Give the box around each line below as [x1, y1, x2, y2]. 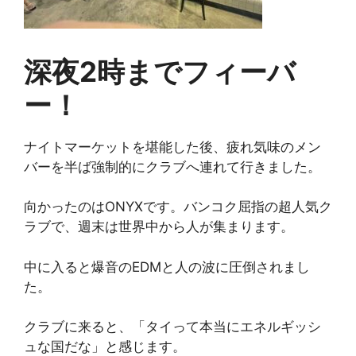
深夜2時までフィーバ [24, 54, 296, 88]
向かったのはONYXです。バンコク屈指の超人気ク [24, 199, 332, 215]
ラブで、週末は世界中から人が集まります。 [24, 219, 294, 234]
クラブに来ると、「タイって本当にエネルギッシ [24, 319, 321, 335]
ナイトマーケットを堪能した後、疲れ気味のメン [24, 138, 321, 155]
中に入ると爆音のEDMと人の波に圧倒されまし [24, 258, 310, 275]
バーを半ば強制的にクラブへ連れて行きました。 [24, 158, 321, 175]
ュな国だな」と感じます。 [24, 339, 186, 354]
